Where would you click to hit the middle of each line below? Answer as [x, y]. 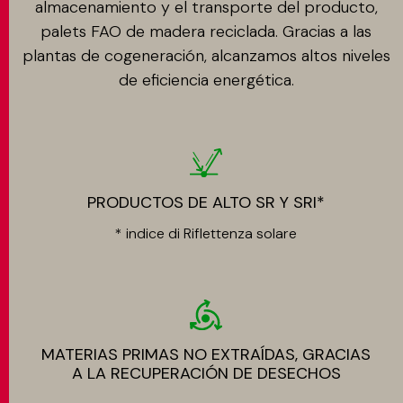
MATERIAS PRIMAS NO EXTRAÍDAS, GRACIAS [206, 354]
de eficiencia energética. [206, 80]
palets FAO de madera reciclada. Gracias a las [206, 31]
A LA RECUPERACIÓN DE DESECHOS [206, 373]
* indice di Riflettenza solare [206, 233]
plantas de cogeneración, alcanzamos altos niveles [206, 56]
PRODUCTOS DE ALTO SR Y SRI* [206, 202]
